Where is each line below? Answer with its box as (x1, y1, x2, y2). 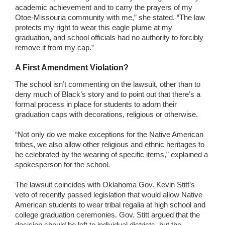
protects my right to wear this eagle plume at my (15, 23, 172, 32)
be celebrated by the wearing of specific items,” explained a (15, 150, 208, 159)
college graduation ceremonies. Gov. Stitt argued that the (15, 210, 200, 219)
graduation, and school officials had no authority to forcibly (15, 33, 203, 42)
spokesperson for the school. (15, 160, 110, 169)
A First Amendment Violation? (15, 63, 129, 72)
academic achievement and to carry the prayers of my (15, 3, 192, 12)
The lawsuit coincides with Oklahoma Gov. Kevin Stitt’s (15, 180, 195, 189)
